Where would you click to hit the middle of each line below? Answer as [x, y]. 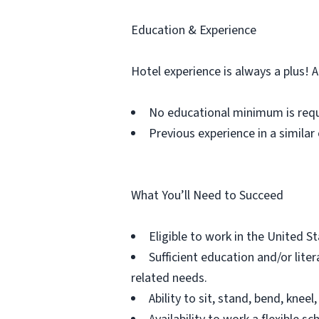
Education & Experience [194, 30]
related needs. [169, 278]
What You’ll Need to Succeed [207, 195]
